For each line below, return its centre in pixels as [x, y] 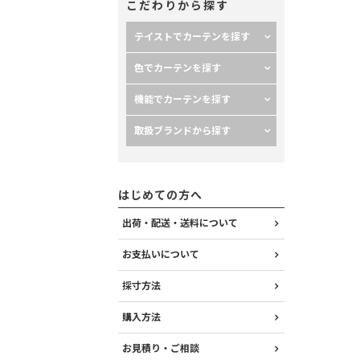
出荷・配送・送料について [180, 223]
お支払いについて [161, 255]
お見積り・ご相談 [161, 349]
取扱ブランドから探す [182, 131]
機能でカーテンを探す [182, 100]
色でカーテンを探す [178, 68]
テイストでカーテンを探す [192, 37]
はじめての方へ [160, 195]
